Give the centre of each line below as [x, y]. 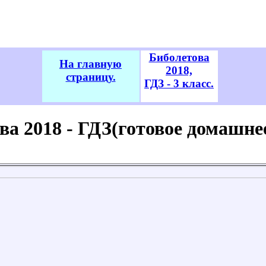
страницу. [91, 77]
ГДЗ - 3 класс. [179, 83]
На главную [91, 64]
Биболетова [179, 57]
